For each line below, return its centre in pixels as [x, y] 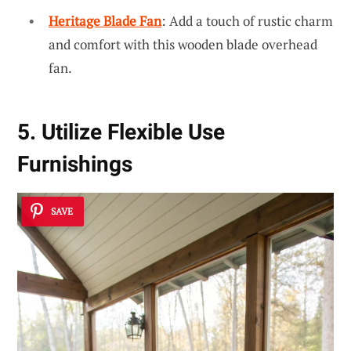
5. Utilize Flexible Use [121, 132]
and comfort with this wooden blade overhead [183, 45]
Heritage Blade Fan [105, 21]
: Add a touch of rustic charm [247, 21]
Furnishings [75, 165]
